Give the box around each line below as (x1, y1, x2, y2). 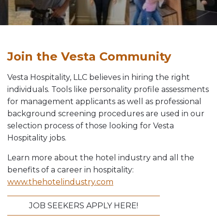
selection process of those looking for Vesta (7, 121, 174, 130)
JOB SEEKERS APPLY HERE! (29, 201, 138, 210)
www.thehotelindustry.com (7, 177, 113, 186)
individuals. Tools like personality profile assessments (7, 85, 209, 94)
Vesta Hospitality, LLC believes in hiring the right (7, 73, 190, 82)
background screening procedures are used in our (7, 109, 204, 118)
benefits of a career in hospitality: (7, 165, 134, 174)
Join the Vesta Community (7, 49, 171, 63)
